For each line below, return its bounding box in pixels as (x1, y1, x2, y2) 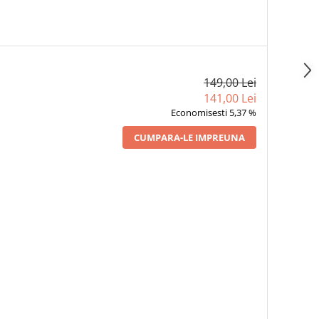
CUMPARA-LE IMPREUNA (133, 131, 245, 145)
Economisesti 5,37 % (170, 106, 256, 120)
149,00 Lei (203, 75, 256, 91)
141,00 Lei (203, 90, 256, 107)
